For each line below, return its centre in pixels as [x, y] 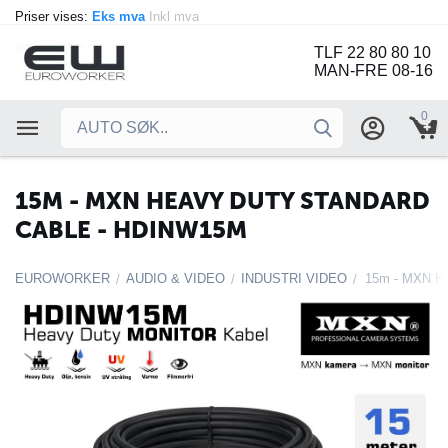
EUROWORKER [62, 278]
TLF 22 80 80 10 [372, 53]
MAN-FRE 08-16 [373, 71]
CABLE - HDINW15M [131, 229]
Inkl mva [176, 16]
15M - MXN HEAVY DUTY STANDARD [222, 200]
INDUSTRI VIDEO [294, 278]
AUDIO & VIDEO [175, 278]
